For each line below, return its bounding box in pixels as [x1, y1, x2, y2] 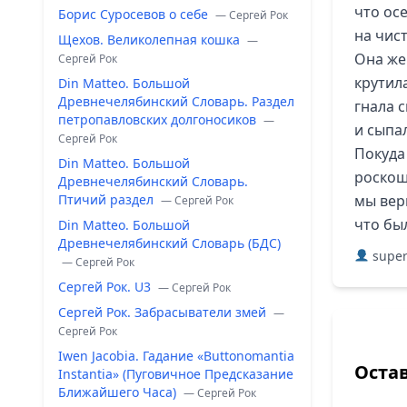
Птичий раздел [58, 191, 157, 208]
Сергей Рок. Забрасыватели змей [58, 303, 270, 321]
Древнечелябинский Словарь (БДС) [58, 234, 281, 252]
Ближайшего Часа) [58, 383, 180, 401]
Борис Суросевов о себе [58, 5, 212, 23]
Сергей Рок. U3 [58, 278, 154, 295]
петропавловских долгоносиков [58, 111, 260, 128]
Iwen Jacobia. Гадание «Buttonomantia [58, 347, 294, 364]
